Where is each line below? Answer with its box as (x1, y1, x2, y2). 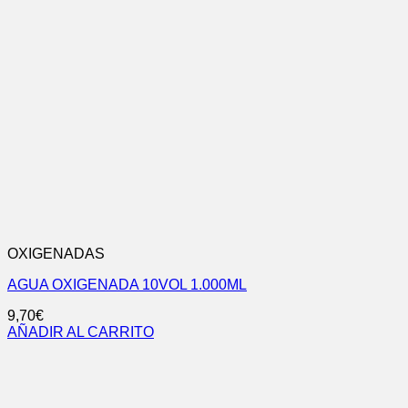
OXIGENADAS (7, 246, 105, 262)
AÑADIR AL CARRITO (7, 324, 154, 341)
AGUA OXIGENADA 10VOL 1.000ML (7, 277, 247, 293)
